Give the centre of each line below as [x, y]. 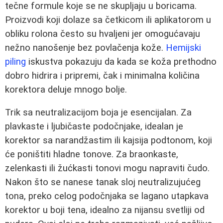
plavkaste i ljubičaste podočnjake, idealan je [94, 127]
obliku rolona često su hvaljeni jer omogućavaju [103, 34]
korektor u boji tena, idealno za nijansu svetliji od [105, 210]
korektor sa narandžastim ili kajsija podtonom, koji [109, 141]
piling [15, 61]
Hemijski [183, 48]
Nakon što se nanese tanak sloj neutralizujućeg [103, 182]
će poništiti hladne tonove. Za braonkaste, [92, 155]
